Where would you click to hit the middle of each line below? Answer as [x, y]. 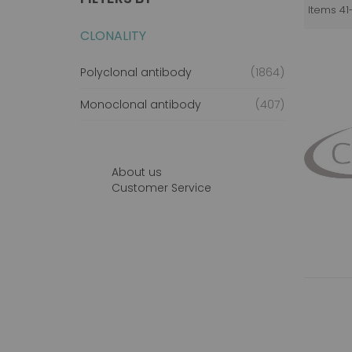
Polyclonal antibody [136, 72]
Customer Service [161, 187]
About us [137, 172]
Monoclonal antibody [141, 104]
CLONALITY [113, 35]
